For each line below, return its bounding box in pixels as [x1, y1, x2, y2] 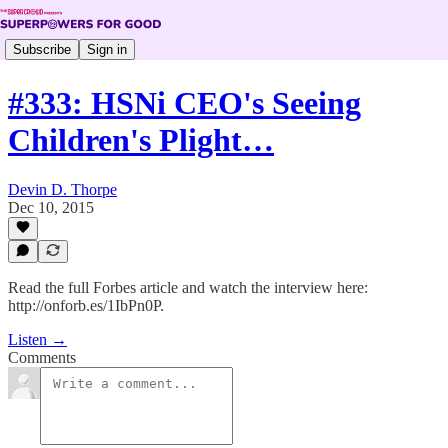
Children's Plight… [8, 122, 274, 159]
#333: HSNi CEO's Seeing [8, 85, 361, 122]
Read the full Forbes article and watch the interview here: [8, 279, 368, 296]
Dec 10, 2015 [8, 198, 94, 216]
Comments [8, 349, 76, 366]
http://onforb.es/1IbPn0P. [8, 297, 164, 314]
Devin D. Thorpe [8, 180, 117, 198]
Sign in [87, 41, 127, 57]
